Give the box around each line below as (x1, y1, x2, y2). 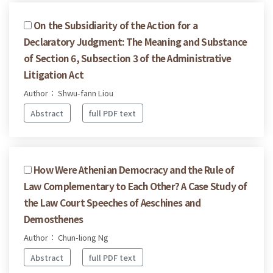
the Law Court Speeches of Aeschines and (24, 195, 201, 209)
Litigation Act (24, 68, 84, 82)
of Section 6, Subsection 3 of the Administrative (24, 51, 232, 65)
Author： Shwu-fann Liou (24, 87, 113, 99)
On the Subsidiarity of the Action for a (34, 18, 197, 32)
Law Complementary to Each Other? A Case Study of (24, 179, 247, 193)
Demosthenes (24, 211, 83, 225)
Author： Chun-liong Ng (24, 231, 108, 243)
